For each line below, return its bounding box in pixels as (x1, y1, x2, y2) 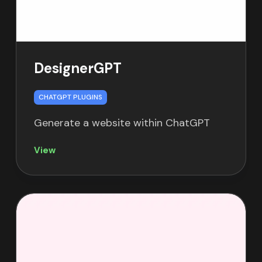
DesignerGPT (33, 58, 122, 77)
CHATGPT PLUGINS (38, 92, 102, 102)
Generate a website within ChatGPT (33, 115, 210, 130)
